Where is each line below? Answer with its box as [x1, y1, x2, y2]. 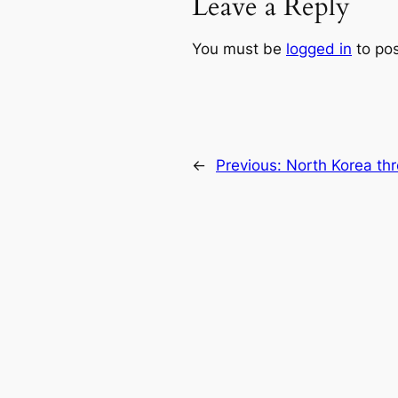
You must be [192, 40, 286, 59]
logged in [286, 40, 352, 59]
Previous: [216, 156, 286, 175]
